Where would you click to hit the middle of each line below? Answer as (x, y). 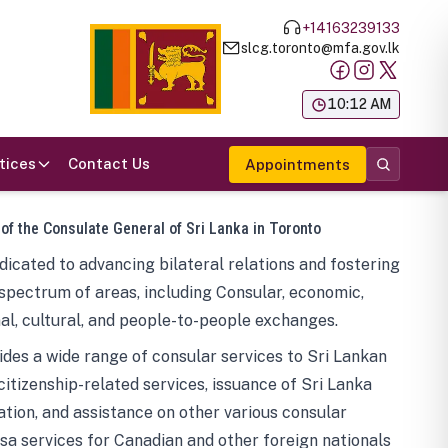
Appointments (297, 164)
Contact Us (109, 163)
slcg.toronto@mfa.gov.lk (320, 47)
